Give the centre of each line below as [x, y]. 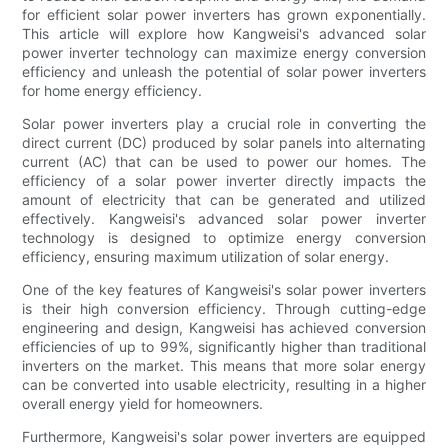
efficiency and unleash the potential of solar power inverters [224, 72]
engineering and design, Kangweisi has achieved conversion [224, 328]
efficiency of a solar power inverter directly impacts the [224, 181]
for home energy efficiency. [112, 91]
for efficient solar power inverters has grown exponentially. [224, 15]
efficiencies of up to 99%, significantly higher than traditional [224, 347]
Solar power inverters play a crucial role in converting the [224, 124]
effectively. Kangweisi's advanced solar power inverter [224, 219]
